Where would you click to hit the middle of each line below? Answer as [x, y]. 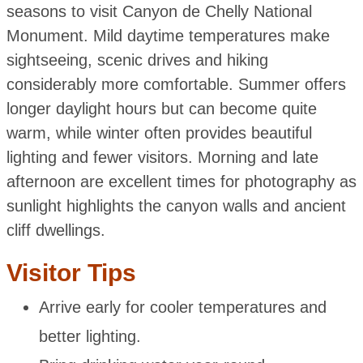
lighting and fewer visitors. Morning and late [162, 157]
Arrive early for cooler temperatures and [182, 307]
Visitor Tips [71, 272]
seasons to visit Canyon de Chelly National [159, 11]
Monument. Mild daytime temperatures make [168, 35]
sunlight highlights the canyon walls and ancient [176, 205]
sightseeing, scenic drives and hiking [137, 60]
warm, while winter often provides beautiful [159, 132]
